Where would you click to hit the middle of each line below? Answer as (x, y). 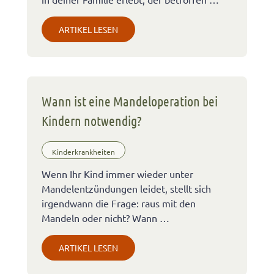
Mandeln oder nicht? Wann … (106, 218)
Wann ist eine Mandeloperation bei (130, 101)
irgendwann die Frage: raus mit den (119, 203)
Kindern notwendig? (92, 121)
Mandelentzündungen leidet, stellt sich (126, 189)
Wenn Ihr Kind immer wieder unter (117, 174)
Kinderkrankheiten (83, 151)
